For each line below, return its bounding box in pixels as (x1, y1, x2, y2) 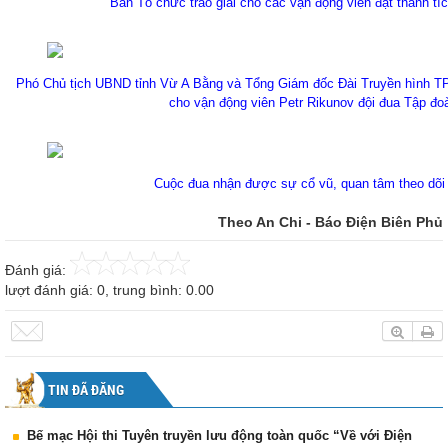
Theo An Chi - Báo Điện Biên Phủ (218, 214, 443, 231)
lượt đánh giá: (5, 282, 97, 299)
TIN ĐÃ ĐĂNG (48, 382, 124, 399)
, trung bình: (105, 282, 186, 299)
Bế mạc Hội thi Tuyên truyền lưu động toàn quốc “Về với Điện (27, 428, 412, 444)
